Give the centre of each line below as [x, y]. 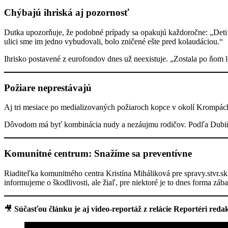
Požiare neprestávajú [48, 88]
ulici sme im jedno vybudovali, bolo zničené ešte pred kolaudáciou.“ [113, 41]
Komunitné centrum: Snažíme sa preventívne [98, 154]
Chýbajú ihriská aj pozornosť [67, 13]
